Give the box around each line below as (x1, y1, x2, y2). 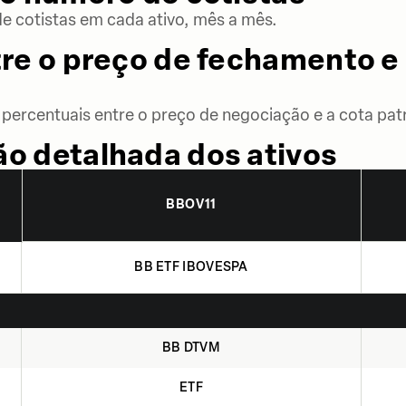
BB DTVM (161, 340, 221, 355)
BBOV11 (166, 197, 217, 212)
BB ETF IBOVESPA (134, 259, 248, 275)
